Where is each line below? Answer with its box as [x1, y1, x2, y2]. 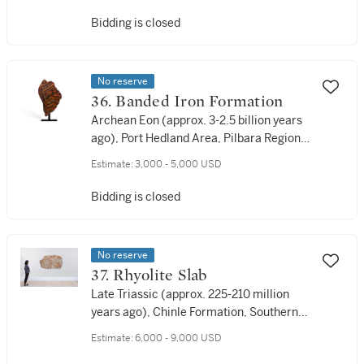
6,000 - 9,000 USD [135, 331, 223, 344]
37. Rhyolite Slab [113, 267, 208, 284]
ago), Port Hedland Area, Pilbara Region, [91, 131, 305, 145]
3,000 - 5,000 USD [135, 158, 223, 171]
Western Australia [91, 149, 187, 163]
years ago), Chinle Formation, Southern [91, 305, 299, 319]
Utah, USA [91, 323, 146, 337]
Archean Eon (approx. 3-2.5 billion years [91, 113, 303, 128]
